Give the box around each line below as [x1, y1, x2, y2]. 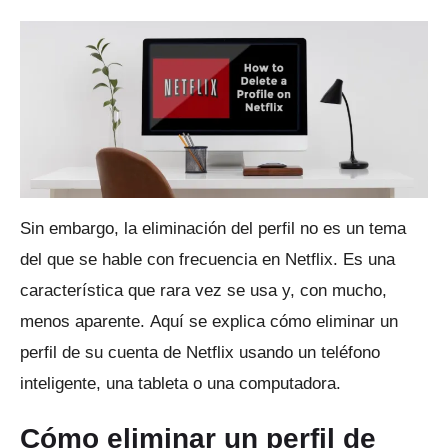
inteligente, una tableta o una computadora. [20, 373, 341, 393]
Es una [343, 249, 395, 269]
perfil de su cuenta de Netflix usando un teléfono [20, 342, 380, 362]
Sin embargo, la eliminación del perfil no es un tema [20, 218, 406, 238]
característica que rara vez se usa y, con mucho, [20, 280, 387, 300]
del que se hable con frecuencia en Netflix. [20, 249, 343, 269]
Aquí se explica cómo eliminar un [150, 311, 398, 331]
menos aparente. [20, 311, 150, 331]
